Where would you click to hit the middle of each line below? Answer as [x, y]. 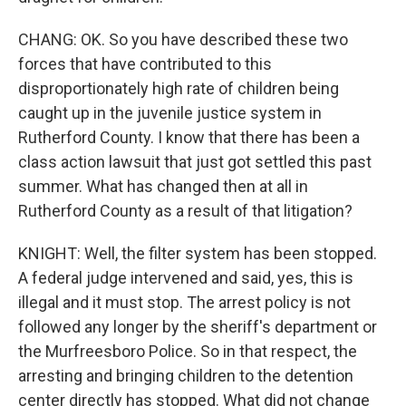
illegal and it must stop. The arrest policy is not [184, 302]
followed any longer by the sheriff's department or [198, 327]
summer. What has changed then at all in [163, 186]
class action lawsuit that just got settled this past [195, 162]
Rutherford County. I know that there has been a [189, 137]
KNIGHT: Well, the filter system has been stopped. [198, 253]
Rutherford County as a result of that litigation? [185, 211]
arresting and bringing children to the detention [186, 376]
